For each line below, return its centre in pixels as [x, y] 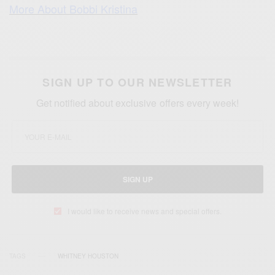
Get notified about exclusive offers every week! [137, 103]
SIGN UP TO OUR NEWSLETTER [137, 83]
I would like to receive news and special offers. [144, 211]
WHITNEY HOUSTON [88, 256]
